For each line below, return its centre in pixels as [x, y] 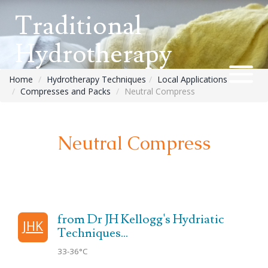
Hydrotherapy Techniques [96, 79]
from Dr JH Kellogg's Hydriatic [141, 219]
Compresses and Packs [66, 91]
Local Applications [192, 79]
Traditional [78, 26]
